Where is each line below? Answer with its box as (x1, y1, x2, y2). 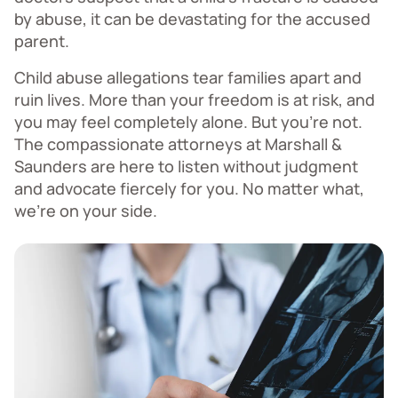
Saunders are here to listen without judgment (14, 155, 358, 177)
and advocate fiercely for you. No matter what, (14, 178, 364, 199)
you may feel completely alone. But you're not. (14, 111, 362, 132)
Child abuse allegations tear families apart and (14, 67, 362, 88)
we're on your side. (14, 200, 157, 221)
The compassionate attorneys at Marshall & (14, 133, 342, 155)
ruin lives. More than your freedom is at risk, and (14, 89, 375, 110)
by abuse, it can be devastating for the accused (14, 8, 370, 29)
